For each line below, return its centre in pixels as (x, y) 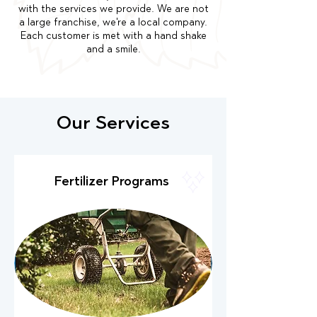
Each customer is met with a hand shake (113, 37)
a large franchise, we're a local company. (113, 23)
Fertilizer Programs (112, 182)
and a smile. (113, 50)
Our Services (113, 124)
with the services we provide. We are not (113, 10)
